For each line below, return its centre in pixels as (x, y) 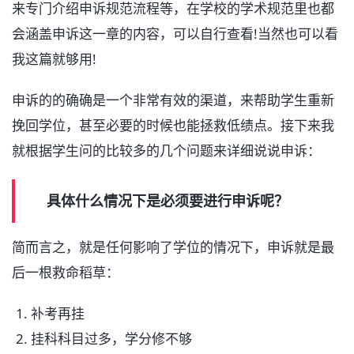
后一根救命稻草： (66, 273)
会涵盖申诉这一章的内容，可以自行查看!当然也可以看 (175, 34)
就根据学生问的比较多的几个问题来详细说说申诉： (166, 151)
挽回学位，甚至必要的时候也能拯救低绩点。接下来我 (173, 126)
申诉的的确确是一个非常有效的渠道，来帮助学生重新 (173, 100)
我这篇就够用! (54, 59)
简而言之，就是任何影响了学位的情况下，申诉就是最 (173, 247)
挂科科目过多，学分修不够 (111, 339)
